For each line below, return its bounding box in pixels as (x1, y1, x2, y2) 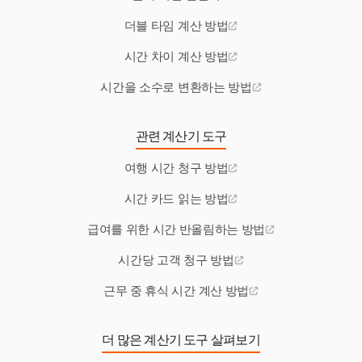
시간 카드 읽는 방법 (124, 192, 229, 207)
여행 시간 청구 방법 (124, 161, 229, 176)
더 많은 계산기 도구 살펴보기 (102, 332, 260, 348)
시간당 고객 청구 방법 (118, 253, 234, 268)
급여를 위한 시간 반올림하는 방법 (86, 222, 266, 238)
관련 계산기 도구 (135, 128, 227, 145)
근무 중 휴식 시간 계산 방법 (103, 284, 249, 299)
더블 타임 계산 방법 (124, 19, 229, 34)
